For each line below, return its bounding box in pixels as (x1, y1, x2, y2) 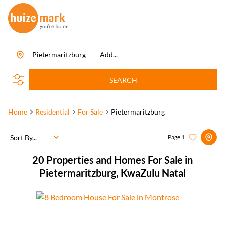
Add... (100, 50, 118, 59)
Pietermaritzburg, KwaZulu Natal (39, 167, 186, 179)
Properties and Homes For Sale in (46, 154, 193, 166)
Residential (35, 107, 70, 116)
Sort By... (10, 133, 37, 142)
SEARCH (109, 75, 137, 84)
